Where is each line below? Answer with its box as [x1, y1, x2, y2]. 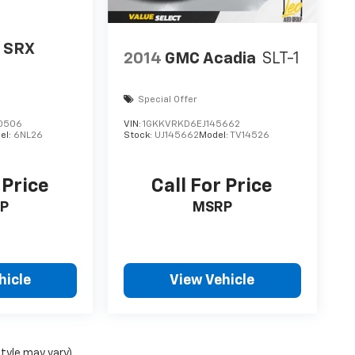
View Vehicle [170, 273, 255, 288]
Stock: [124, 130, 155, 140]
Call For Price [151, 176, 273, 196]
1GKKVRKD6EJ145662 [143, 119, 241, 129]
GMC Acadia [165, 51, 257, 67]
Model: [199, 130, 231, 140]
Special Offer [138, 94, 198, 105]
